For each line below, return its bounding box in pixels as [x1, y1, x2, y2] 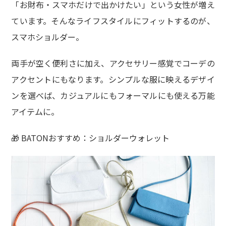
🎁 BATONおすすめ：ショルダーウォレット [11, 131, 170, 144]
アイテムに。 [11, 105, 60, 118]
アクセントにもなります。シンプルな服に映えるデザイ [11, 73, 215, 85]
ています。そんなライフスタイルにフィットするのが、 [11, 14, 215, 27]
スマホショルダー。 [11, 30, 84, 43]
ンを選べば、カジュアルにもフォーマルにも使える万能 [11, 89, 215, 101]
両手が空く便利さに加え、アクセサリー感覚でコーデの [11, 56, 215, 69]
